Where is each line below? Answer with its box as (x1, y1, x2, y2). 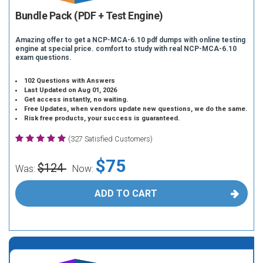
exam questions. (15, 53, 72, 62)
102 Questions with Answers (24, 77, 116, 85)
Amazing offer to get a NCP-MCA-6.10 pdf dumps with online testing (15, 36, 245, 44)
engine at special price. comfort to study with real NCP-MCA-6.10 (15, 45, 237, 53)
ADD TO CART (94, 188, 157, 199)
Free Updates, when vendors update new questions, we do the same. (24, 105, 248, 113)
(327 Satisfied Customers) (68, 134, 153, 143)
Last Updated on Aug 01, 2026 (24, 86, 117, 94)
